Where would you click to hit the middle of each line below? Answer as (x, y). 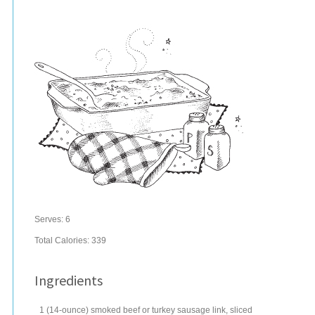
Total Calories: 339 (70, 240)
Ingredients (69, 280)
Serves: (50, 219)
